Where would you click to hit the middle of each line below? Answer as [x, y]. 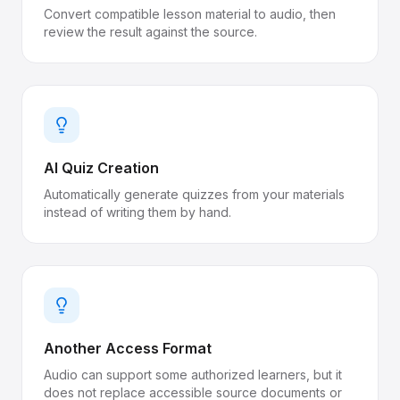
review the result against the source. [150, 32]
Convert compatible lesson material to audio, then [190, 14]
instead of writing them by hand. [137, 212]
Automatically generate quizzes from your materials [194, 194]
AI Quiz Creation [101, 168]
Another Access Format [128, 348]
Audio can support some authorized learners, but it [193, 375]
